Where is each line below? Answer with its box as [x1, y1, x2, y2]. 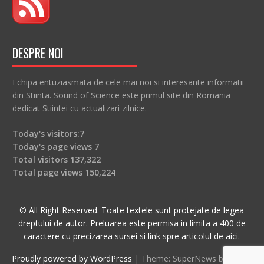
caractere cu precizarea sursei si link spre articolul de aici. [24, 230, 240, 242]
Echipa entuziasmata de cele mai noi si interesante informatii [12, 77, 244, 88]
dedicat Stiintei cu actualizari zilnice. [12, 103, 147, 114]
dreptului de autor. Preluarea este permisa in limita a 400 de [18, 217, 246, 229]
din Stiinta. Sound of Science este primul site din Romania [12, 90, 230, 101]
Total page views [12, 167, 85, 179]
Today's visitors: [12, 128, 80, 140]
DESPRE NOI [12, 44, 64, 62]
